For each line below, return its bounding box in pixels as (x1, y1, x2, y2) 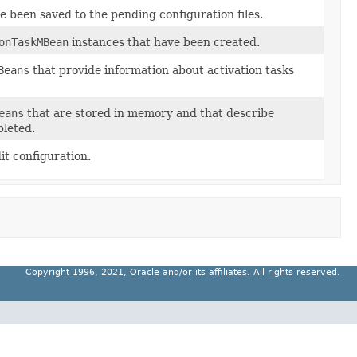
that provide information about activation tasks (29, 64, 294, 76)
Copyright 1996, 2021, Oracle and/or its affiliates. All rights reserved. (25, 267, 340, 277)
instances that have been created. (69, 36, 260, 49)
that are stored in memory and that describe (24, 107, 274, 120)
